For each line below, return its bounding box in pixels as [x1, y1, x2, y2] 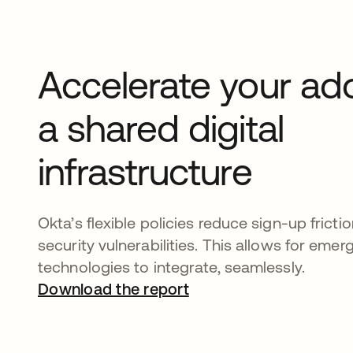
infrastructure [38, 149, 252, 193]
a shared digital [38, 106, 284, 150]
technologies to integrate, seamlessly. [38, 257, 309, 276]
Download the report [38, 279, 189, 298]
